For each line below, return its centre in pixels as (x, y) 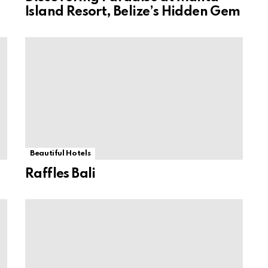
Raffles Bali (60, 174)
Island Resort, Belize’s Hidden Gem (133, 12)
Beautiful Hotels (60, 153)
